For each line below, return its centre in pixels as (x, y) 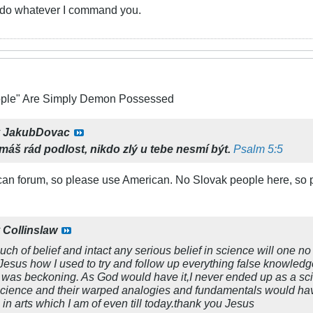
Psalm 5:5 (258, 149)
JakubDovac (36, 132)
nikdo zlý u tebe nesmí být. (160, 149)
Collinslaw (30, 230)
